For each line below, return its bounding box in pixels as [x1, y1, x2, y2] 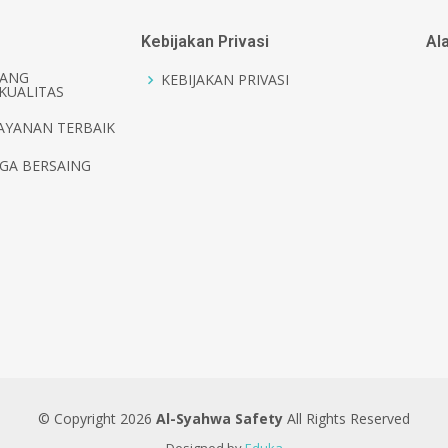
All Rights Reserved [283, 409, 410, 428]
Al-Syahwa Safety [156, 409, 283, 428]
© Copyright [38, 409, 120, 428]
